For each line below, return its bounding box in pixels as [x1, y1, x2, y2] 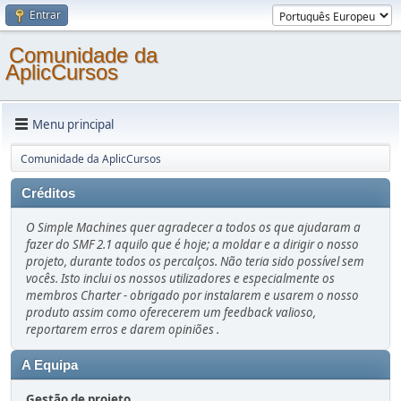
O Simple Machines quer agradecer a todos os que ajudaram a [26, 219, 361, 235]
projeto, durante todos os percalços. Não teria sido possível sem [26, 253, 364, 269]
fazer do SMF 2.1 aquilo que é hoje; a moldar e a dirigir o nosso [26, 236, 359, 252]
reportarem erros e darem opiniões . [26, 321, 219, 337]
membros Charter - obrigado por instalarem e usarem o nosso [26, 287, 359, 303]
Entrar [30, 7, 61, 22]
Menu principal [32, 115, 114, 132]
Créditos [21, 186, 75, 200]
